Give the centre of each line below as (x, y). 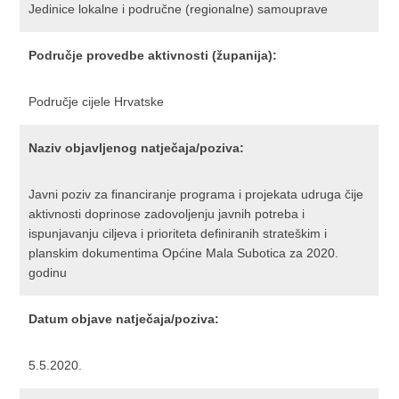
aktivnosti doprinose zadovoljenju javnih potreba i (167, 214)
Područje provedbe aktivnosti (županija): (153, 55)
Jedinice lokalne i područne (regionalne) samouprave (179, 9)
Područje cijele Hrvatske (97, 102)
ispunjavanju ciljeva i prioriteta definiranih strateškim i (178, 233)
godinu (48, 273)
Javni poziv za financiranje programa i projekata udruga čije (196, 194)
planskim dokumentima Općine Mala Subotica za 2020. (184, 253)
